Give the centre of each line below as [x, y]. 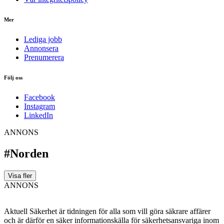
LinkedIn [38, 115]
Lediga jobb [43, 39]
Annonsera [41, 48]
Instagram [39, 106]
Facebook [39, 97]
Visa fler [20, 175]
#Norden [26, 153]
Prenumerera [44, 57]
